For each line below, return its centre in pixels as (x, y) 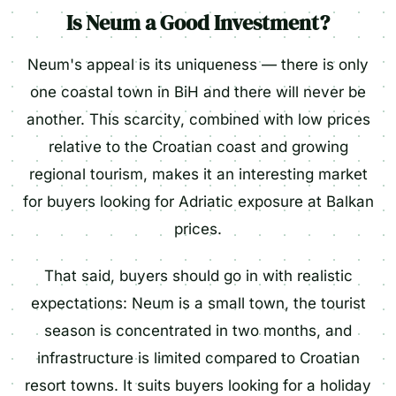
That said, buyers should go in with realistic (198, 276)
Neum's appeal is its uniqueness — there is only (198, 65)
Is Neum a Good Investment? (198, 23)
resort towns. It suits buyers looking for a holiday (198, 385)
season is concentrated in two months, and (198, 331)
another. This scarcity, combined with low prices (198, 119)
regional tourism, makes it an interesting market (198, 174)
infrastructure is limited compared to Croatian (198, 358)
